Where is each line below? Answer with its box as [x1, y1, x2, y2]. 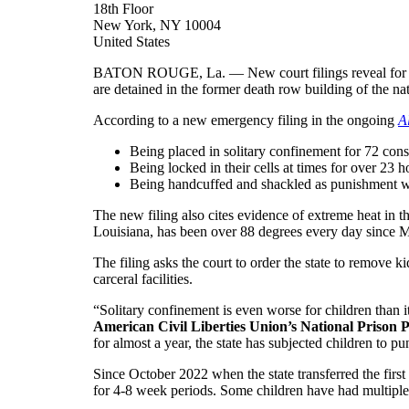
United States [93, 33, 170, 49]
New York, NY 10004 [93, 16, 221, 33]
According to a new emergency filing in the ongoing [93, 111, 398, 128]
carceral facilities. [93, 270, 193, 287]
